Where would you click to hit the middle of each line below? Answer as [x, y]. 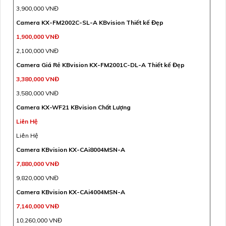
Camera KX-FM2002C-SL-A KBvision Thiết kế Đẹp [90, 22]
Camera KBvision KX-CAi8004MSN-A [71, 149]
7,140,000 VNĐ [38, 206]
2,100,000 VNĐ [37, 50]
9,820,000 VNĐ [37, 178]
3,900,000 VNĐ [37, 8]
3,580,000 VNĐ [37, 93]
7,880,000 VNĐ [38, 163]
